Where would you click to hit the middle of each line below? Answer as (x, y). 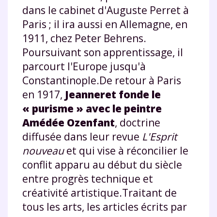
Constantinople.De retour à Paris (102, 80)
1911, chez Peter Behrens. (84, 38)
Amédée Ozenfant (69, 122)
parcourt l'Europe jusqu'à (84, 66)
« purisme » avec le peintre (92, 108)
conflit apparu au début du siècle (102, 164)
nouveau (43, 150)
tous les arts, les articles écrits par (105, 207)
